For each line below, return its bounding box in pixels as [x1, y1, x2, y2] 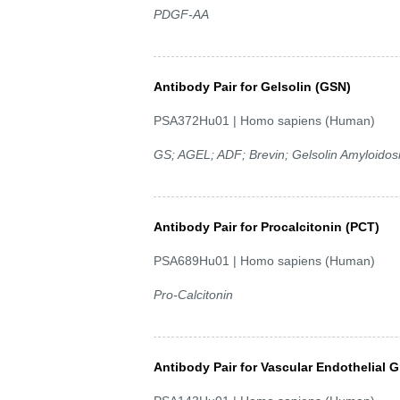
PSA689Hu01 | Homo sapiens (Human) [154, 253, 375, 268]
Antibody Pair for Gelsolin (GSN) [154, 79, 351, 94]
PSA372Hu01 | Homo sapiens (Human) [154, 112, 375, 128]
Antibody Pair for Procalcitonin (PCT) [154, 219, 379, 234]
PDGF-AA [154, 6, 209, 21]
